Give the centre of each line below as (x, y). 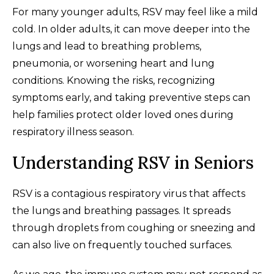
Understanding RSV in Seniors (133, 162)
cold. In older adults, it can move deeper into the (131, 29)
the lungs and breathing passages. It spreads (121, 210)
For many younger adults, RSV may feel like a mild (135, 12)
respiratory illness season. (73, 131)
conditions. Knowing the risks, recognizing (114, 80)
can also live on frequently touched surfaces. (122, 245)
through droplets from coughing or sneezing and (134, 228)
